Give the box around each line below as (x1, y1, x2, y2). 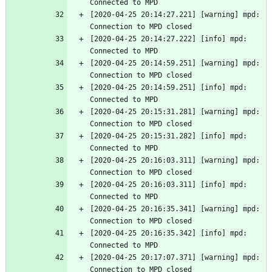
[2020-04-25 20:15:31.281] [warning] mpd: (90, 107, 260, 117)
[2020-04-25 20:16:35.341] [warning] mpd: (90, 205, 260, 214)
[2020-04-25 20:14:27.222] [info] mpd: (90, 35, 247, 44)
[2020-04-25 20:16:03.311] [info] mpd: (90, 180, 247, 189)
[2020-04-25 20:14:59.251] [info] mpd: (90, 83, 247, 92)
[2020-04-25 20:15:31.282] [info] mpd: (90, 132, 247, 141)
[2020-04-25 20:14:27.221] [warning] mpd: (90, 10, 260, 19)
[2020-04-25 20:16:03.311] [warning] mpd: (90, 156, 260, 165)
